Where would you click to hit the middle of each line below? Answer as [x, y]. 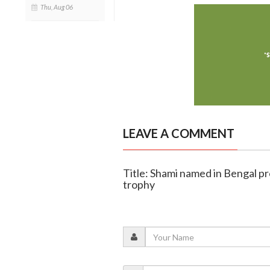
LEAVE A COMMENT [178, 133]
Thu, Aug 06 [57, 7]
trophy [139, 185]
